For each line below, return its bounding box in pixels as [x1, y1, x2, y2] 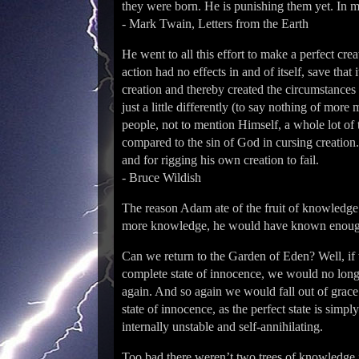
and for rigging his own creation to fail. [122, 153, 319, 167]
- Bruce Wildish [122, 171, 201, 184]
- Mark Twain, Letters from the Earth [122, 17, 309, 30]
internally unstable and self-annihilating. [122, 320, 323, 333]
